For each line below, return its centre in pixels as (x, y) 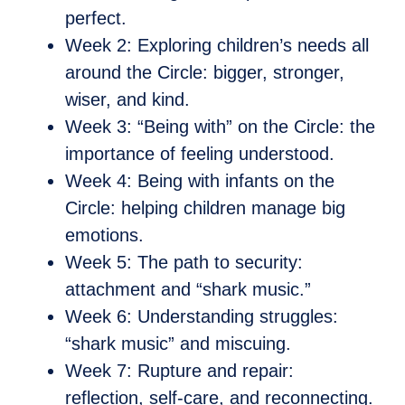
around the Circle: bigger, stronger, (205, 73)
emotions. (104, 235)
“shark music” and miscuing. (178, 344)
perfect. (96, 19)
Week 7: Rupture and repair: (179, 371)
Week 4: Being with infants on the (200, 181)
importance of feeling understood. (200, 154)
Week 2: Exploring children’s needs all (217, 46)
